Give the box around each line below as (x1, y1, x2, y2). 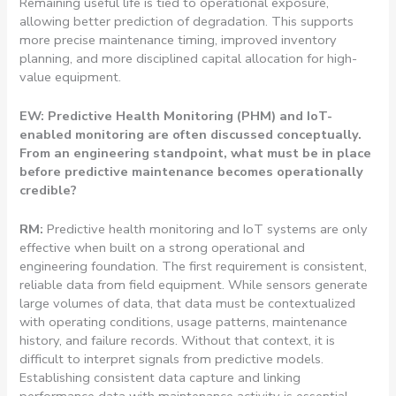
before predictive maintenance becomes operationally (19, 162, 364, 180)
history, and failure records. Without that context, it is (19, 331, 336, 350)
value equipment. (19, 67, 122, 86)
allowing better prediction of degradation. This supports (19, 11, 354, 30)
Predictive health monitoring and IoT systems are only (47, 220, 369, 239)
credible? (19, 180, 78, 199)
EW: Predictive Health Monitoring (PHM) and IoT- (19, 106, 333, 125)
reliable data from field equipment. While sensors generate (19, 276, 369, 294)
